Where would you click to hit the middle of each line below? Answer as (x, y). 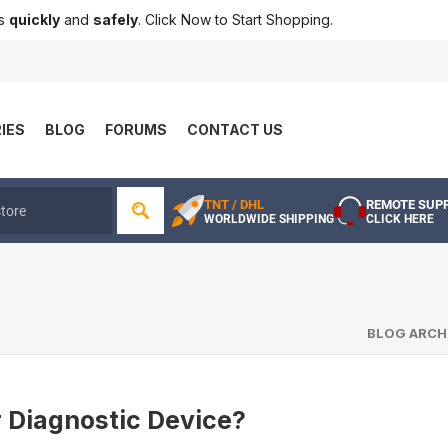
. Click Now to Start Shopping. (235, 19)
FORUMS (136, 129)
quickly (34, 19)
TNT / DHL (234, 204)
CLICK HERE (400, 218)
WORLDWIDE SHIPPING (269, 218)
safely (115, 19)
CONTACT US (235, 129)
